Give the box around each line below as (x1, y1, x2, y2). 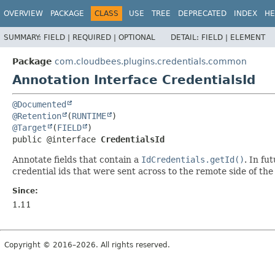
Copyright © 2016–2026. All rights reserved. (4, 240, 170, 249)
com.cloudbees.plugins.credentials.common (55, 56, 247, 66)
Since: (12, 186, 38, 195)
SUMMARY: (4, 33, 44, 42)
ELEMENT (230, 33, 265, 42)
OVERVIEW (4, 9, 43, 18)
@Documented (12, 99, 66, 109)
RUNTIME (72, 110, 106, 121)
